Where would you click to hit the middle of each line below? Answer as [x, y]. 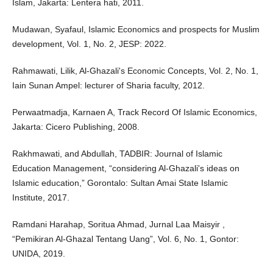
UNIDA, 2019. [38, 254]
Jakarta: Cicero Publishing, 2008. [76, 127]
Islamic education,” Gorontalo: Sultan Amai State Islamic [120, 183]
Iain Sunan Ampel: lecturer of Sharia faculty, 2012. [108, 86]
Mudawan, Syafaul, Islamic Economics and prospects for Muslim [136, 30]
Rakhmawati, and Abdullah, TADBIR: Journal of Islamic [117, 154]
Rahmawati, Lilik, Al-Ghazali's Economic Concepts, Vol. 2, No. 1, [135, 71]
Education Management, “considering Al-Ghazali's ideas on [126, 168]
